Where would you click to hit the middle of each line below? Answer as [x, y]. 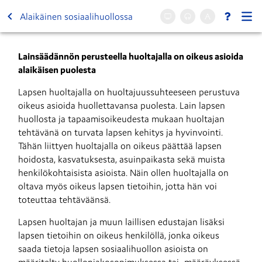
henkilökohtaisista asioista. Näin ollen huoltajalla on [123, 173]
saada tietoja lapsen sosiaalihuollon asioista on [113, 249]
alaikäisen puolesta [57, 70]
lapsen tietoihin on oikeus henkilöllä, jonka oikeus [119, 235]
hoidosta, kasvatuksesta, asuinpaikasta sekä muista [122, 159]
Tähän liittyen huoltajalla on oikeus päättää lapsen [120, 146]
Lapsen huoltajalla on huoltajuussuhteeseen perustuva [129, 92]
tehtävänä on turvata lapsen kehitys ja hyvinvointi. [120, 132]
